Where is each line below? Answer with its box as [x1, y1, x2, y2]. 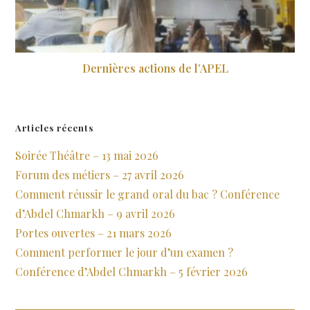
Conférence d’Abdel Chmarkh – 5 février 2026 [15, 264, 248, 280]
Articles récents [15, 122, 94, 134]
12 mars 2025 [137, 82, 185, 93]
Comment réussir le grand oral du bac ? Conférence [15, 187, 280, 202]
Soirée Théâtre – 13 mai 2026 [15, 148, 159, 163]
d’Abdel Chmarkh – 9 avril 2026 [15, 206, 176, 221]
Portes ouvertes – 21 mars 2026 [15, 226, 172, 241]
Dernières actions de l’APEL [82, 61, 228, 76]
